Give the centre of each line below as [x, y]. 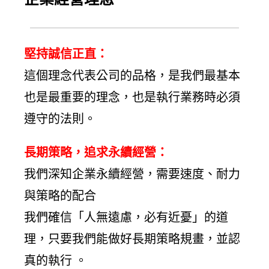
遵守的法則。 [60, 119]
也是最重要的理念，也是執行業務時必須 [132, 97]
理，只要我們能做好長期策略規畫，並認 [132, 239]
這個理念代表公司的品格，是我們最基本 [132, 76]
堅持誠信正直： [66, 54]
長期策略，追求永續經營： [96, 153]
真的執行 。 [56, 261]
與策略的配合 [60, 196]
